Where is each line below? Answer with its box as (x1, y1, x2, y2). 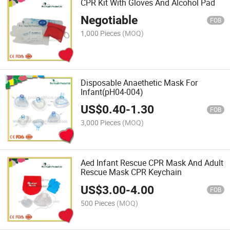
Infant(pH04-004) (81, 86, 144, 98)
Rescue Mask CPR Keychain (81, 166, 182, 178)
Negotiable (81, 13, 138, 27)
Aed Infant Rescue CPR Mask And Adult (81, 157, 224, 169)
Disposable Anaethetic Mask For (81, 76, 198, 88)
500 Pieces (81, 198, 116, 208)
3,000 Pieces (81, 118, 121, 128)
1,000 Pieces (81, 28, 121, 38)
